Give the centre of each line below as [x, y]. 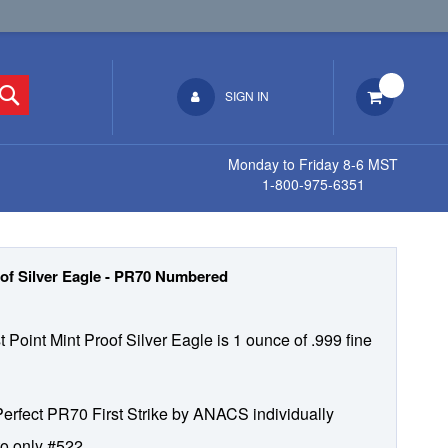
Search [44, 90]
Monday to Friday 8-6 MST [313, 164]
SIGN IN [246, 95]
